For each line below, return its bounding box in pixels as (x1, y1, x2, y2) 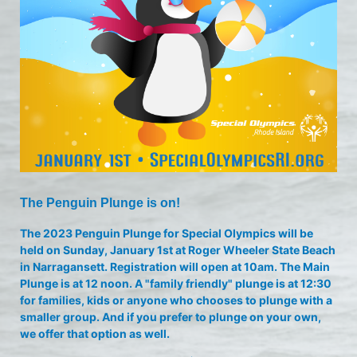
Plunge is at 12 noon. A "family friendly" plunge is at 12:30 (20, 277, 331, 290)
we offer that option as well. (20, 327, 170, 340)
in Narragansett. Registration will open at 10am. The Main (20, 260, 330, 273)
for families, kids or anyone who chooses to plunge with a (20, 293, 332, 307)
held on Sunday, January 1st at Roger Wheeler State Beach (20, 243, 335, 257)
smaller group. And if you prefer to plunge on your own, (20, 310, 321, 324)
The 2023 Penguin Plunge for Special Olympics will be (20, 226, 313, 240)
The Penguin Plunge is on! (20, 196, 180, 210)
